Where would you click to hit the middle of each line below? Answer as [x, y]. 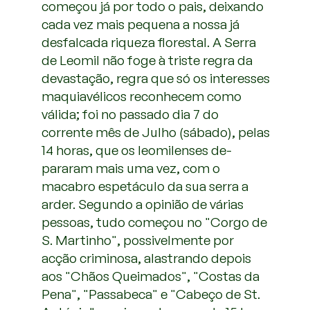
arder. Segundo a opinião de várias [143, 204]
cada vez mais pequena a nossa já [140, 24]
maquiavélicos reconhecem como [142, 96]
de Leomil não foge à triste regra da [147, 60]
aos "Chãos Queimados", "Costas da [151, 276]
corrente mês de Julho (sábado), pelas [156, 132]
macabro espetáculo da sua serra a [145, 186]
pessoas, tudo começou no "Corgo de [154, 222]
